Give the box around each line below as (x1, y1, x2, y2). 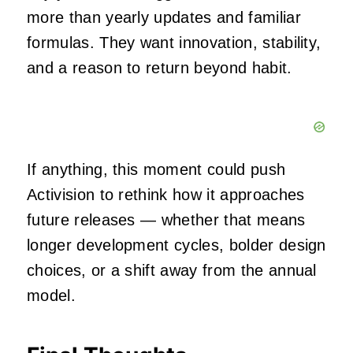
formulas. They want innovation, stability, (27, 34, 321, 52)
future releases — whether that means (27, 211, 306, 229)
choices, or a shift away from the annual (27, 262, 317, 280)
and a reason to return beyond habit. (27, 59, 292, 77)
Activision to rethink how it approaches (27, 186, 305, 204)
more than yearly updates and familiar (27, 9, 301, 27)
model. (27, 287, 76, 305)
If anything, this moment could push (27, 161, 286, 179)
